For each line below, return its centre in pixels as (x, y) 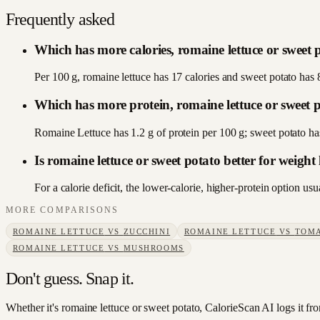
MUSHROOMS (154, 248)
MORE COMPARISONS (62, 210)
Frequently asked (60, 19)
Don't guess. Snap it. (70, 278)
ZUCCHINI (147, 231)
